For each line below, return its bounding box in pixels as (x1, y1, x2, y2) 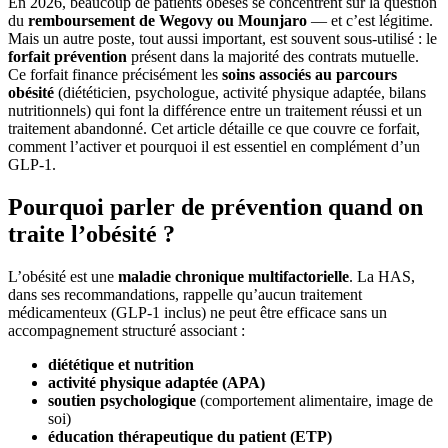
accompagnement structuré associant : (8, 321, 245, 339)
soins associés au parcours (222, 65, 397, 83)
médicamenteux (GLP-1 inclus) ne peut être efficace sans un (8, 303, 387, 321)
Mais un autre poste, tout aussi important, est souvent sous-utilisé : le (8, 29, 437, 47)
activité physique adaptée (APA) (48, 373, 265, 391)
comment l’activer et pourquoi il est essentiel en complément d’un (8, 137, 420, 155)
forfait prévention (8, 47, 127, 65)
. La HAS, (349, 267, 415, 285)
